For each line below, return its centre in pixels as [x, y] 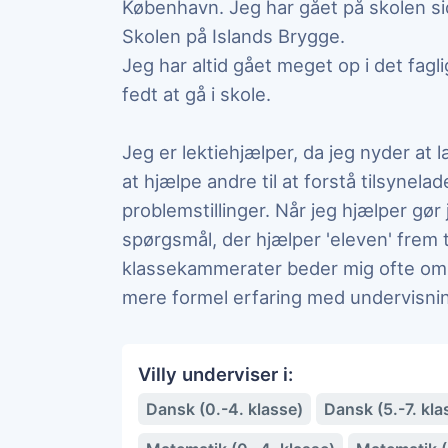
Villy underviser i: [215, 374]
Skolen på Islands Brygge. [233, 36]
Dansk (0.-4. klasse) [224, 409]
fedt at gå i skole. [196, 94]
